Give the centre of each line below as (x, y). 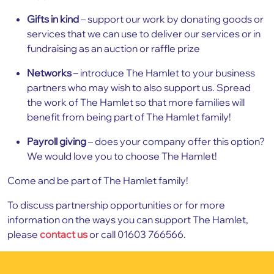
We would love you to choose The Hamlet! (122, 156)
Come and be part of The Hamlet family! (98, 180)
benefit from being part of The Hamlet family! (129, 117)
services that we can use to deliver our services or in (144, 33)
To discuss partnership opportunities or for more (116, 205)
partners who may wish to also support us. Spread (139, 87)
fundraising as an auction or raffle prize (113, 48)
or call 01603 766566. (137, 234)
